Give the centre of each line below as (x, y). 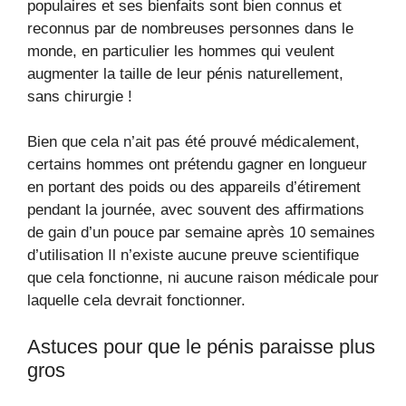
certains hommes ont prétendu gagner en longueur (197, 164)
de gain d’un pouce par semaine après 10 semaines (201, 232)
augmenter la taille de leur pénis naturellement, (185, 73)
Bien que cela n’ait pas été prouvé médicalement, (193, 142)
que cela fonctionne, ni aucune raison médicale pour (203, 278)
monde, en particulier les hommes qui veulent (181, 51)
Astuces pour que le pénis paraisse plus (201, 346)
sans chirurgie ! (80, 96)
